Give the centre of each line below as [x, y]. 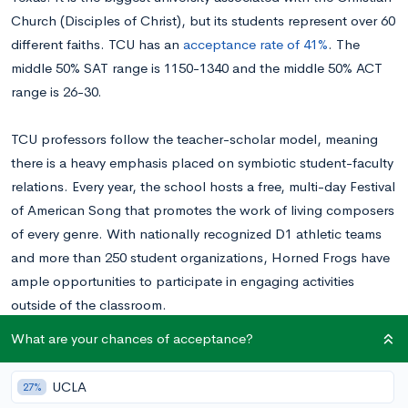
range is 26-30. [58, 92]
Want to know [317, 376]
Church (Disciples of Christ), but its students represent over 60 [203, 20]
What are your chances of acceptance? [132, 338]
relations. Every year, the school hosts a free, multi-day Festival [203, 186]
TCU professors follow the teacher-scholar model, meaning [194, 139]
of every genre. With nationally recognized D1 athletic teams [196, 234]
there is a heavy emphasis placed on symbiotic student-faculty [202, 163]
